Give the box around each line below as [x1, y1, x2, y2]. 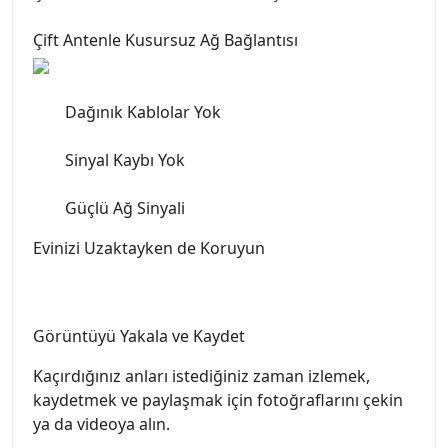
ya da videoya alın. [33, 413, 170, 436]
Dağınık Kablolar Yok [65, 101, 221, 124]
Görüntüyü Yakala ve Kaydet [33, 325, 245, 348]
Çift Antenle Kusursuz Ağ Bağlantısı [33, 29, 298, 52]
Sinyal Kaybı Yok [65, 149, 185, 172]
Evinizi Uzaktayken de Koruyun [33, 237, 265, 260]
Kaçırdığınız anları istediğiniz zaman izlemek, [33, 365, 370, 388]
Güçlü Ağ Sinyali [65, 197, 185, 220]
